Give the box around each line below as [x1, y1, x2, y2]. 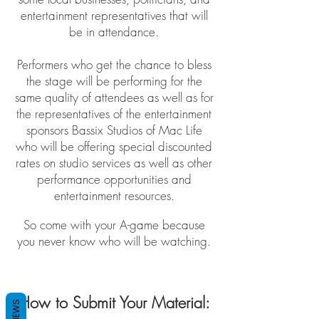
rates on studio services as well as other [16, 155, 212, 171]
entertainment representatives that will [20, 7, 208, 23]
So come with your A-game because [23, 216, 205, 233]
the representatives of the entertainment [16, 105, 211, 122]
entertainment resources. [53, 187, 174, 204]
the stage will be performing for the [26, 73, 202, 89]
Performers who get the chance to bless [16, 56, 211, 73]
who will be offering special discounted [16, 138, 212, 155]
